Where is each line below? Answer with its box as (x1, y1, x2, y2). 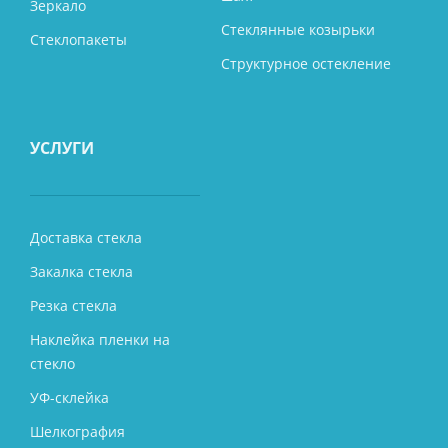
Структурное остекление (221, 53, 391, 73)
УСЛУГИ (30, 136, 94, 159)
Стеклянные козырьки (221, 19, 375, 39)
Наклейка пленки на (30, 329, 170, 349)
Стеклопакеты (30, 29, 127, 49)
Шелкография (30, 421, 125, 441)
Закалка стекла (30, 261, 133, 281)
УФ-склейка (30, 387, 109, 407)
